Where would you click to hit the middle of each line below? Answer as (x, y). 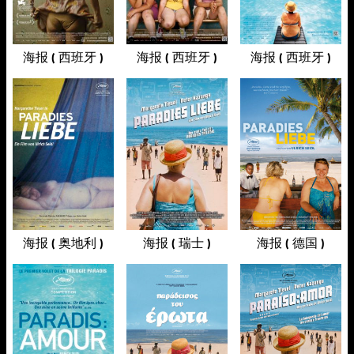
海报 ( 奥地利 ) (63, 243)
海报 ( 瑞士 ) (177, 243)
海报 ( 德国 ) (291, 243)
